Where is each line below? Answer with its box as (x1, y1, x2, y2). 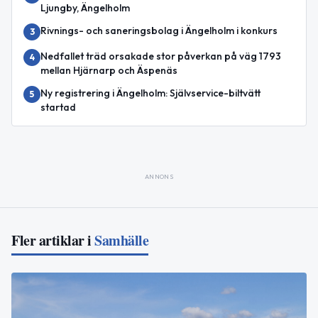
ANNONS (144, 172, 174, 180)
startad (40, 100, 76, 114)
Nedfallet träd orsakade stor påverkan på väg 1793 (40, 49, 281, 62)
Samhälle (94, 229, 148, 251)
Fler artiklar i (11, 229, 92, 251)
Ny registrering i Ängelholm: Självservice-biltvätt (40, 86, 261, 99)
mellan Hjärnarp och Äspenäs (40, 63, 177, 77)
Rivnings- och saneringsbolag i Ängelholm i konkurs (40, 23, 278, 37)
